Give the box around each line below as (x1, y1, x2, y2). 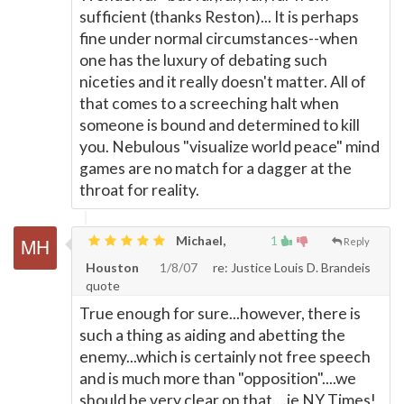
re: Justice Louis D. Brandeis (210, 260, 371, 275)
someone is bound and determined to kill (79, 115, 360, 134)
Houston (86, 260, 139, 275)
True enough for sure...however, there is (79, 304, 361, 323)
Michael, (173, 233, 225, 248)
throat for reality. (79, 180, 199, 199)
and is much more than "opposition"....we (79, 369, 356, 388)
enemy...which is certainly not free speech (79, 347, 371, 366)
